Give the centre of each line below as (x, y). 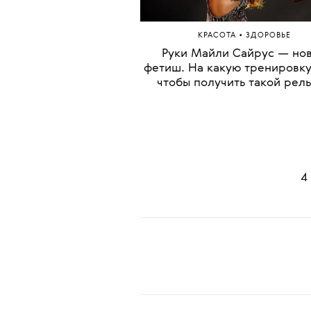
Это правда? (244, 14)
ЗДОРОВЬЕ (268, 182)
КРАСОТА (218, 182)
